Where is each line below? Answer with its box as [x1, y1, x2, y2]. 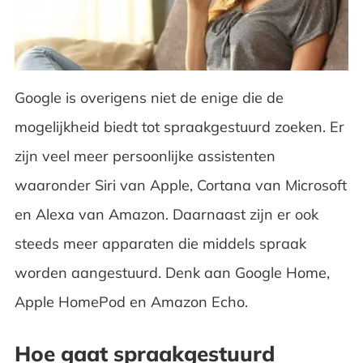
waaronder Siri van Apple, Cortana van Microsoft [14, 175, 347, 194]
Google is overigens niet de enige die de [14, 88, 284, 107]
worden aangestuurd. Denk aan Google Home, [14, 263, 330, 282]
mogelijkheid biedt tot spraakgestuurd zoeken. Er [14, 117, 344, 136]
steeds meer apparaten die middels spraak [14, 233, 306, 253]
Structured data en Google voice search [44, 2, 312, 21]
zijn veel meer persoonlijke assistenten [14, 146, 275, 165]
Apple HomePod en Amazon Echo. [14, 292, 252, 311]
